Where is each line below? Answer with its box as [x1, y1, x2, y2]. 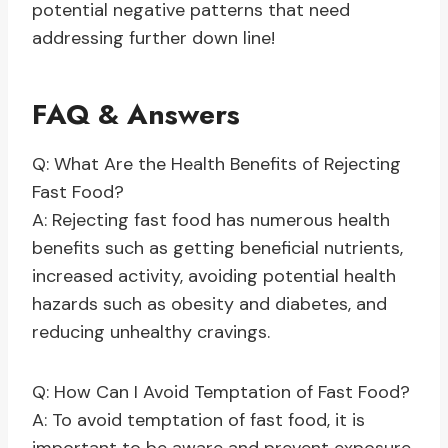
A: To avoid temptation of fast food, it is [32, 408, 365, 433]
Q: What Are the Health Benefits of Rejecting [32, 152, 401, 177]
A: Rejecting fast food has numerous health [32, 208, 390, 233]
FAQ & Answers [32, 94, 240, 136]
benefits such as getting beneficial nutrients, [32, 236, 403, 261]
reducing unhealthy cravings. [32, 320, 270, 345]
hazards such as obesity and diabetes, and [32, 292, 387, 317]
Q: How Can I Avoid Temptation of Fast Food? [32, 380, 410, 405]
